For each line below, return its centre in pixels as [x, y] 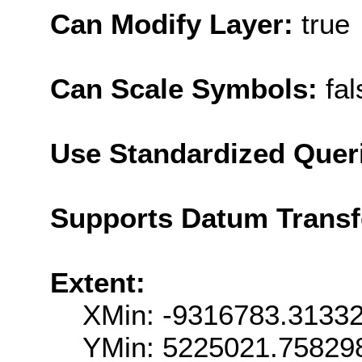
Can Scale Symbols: [188, 88]
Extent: [98, 282]
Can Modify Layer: [176, 23]
